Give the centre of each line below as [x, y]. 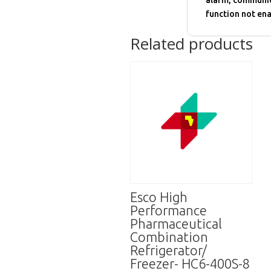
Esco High [159, 197]
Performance [169, 210]
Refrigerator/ [169, 250]
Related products [192, 44]
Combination [169, 237]
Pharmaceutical [176, 223]
